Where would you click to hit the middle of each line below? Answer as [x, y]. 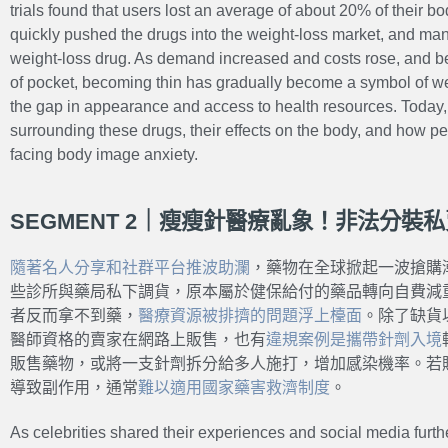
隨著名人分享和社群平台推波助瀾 [130, 268]
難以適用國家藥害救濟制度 [234, 388]
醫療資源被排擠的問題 [218, 316]
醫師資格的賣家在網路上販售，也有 [138, 340]
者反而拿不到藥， [74, 316]
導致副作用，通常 [74, 388]
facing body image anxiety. [104, 154]
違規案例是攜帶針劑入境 [354, 340]
